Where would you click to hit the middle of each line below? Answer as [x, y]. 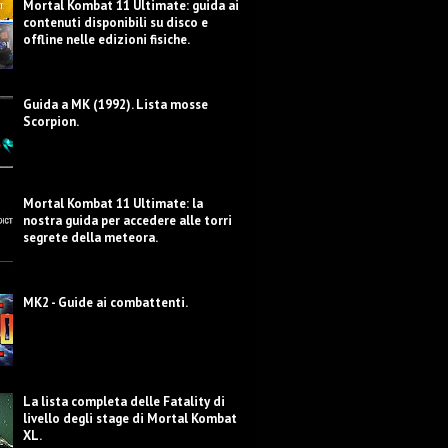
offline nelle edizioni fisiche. [107, 39]
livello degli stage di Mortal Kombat [130, 418]
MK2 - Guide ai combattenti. [106, 302]
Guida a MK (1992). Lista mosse [116, 104]
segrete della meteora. [91, 237]
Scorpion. [51, 121]
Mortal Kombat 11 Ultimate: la [113, 203]
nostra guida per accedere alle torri [128, 220]
